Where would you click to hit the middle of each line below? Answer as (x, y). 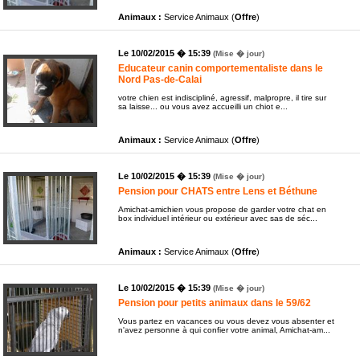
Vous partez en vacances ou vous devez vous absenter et (226, 321)
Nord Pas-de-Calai (160, 79)
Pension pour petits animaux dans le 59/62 (215, 303)
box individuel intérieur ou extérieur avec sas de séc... (218, 218)
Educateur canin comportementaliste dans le (221, 68)
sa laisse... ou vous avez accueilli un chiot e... (203, 106)
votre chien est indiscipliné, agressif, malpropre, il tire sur (222, 97)
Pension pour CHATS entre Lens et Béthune (218, 191)
